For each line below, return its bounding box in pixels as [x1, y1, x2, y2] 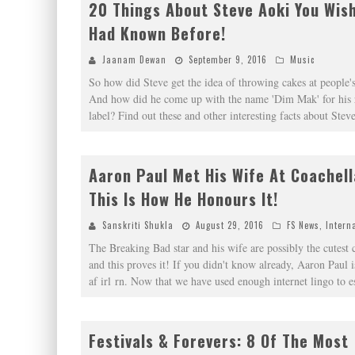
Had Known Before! [89, 21, 226, 45]
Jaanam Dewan [102, 53, 166, 66]
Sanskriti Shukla [102, 219, 174, 231]
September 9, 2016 [189, 53, 267, 66]
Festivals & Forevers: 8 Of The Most [89, 329, 349, 353]
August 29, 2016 [196, 219, 264, 231]
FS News [287, 219, 319, 231]
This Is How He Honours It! [89, 187, 278, 211]
